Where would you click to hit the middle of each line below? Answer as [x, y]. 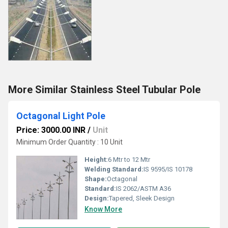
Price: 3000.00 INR [51, 130]
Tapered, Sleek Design [142, 198]
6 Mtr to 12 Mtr [129, 160]
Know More [103, 209]
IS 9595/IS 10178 [168, 169]
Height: [96, 160]
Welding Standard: [114, 169]
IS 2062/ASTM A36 [144, 189]
